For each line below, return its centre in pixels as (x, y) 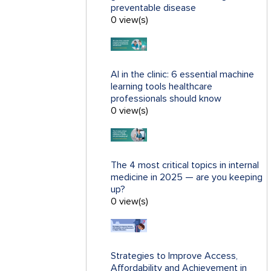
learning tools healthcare (162, 87)
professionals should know (166, 99)
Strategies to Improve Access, (174, 256)
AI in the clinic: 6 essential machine (182, 75)
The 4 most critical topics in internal (185, 165)
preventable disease (153, 8)
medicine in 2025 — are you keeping (187, 178)
